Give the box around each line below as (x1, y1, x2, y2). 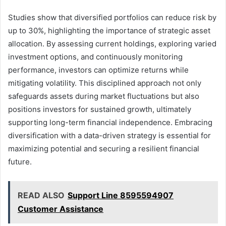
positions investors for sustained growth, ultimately (8, 104, 191, 115)
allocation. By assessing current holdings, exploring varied (8, 39, 216, 49)
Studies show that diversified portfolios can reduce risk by (8, 13, 216, 23)
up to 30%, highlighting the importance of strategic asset (8, 26, 210, 36)
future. (8, 157, 32, 167)
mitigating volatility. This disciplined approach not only (8, 78, 201, 88)
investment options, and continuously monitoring (8, 52, 183, 62)
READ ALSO (18, 190, 65, 201)
